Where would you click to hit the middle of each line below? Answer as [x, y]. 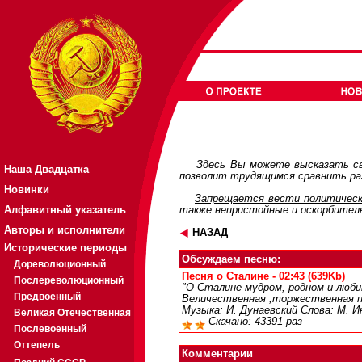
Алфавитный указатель [65, 210]
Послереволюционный [69, 280]
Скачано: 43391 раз [254, 322]
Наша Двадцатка [46, 169]
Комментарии [217, 354]
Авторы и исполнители [65, 230]
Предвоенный [47, 297]
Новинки [27, 189]
